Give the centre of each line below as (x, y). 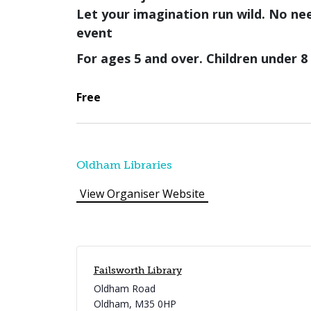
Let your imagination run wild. (170, 14)
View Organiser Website (142, 194)
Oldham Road (124, 289)
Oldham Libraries (124, 165)
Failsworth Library (137, 271)
